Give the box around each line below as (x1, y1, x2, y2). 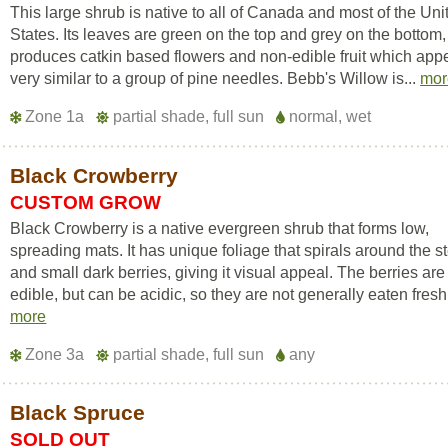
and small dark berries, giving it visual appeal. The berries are (10, 264, 446, 281)
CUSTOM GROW (10, 192, 162, 213)
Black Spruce (10, 401, 146, 424)
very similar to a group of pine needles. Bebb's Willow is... (10, 70, 421, 87)
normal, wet (285, 108, 372, 125)
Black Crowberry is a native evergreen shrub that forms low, (10, 220, 430, 237)
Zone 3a (21, 346, 89, 363)
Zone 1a (21, 108, 89, 125)
